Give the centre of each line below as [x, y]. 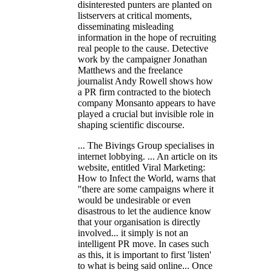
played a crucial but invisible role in [146, 114]
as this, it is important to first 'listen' [144, 254]
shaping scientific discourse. [131, 124]
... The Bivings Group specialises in [146, 145]
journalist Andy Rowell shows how [145, 81]
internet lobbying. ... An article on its [148, 156]
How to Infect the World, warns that [147, 178]
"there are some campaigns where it [146, 189]
